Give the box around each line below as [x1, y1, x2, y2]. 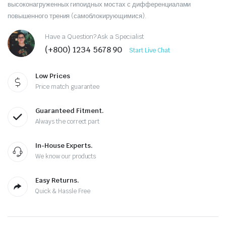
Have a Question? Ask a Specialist [45, 32, 144, 41]
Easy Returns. [35, 176, 79, 185]
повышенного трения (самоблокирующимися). [8, 11, 146, 20]
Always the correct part [35, 117, 100, 126]
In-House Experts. [35, 141, 93, 150]
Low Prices [35, 71, 70, 80]
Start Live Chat [129, 46, 170, 55]
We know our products [35, 152, 96, 160]
